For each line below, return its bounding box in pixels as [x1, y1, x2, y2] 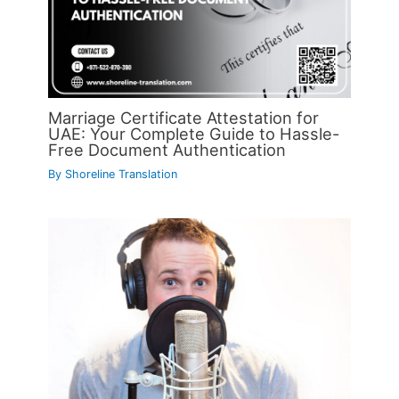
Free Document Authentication [48, 140, 287, 160]
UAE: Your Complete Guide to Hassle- [48, 124, 340, 144]
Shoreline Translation [65, 167, 178, 182]
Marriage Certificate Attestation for [48, 108, 320, 128]
